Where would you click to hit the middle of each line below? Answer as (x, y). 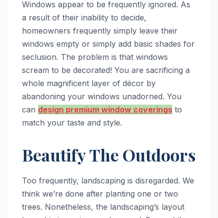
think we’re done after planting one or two (100, 193)
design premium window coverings (105, 109)
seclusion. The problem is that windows (95, 57)
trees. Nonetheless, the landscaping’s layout (103, 207)
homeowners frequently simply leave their (100, 30)
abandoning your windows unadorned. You (102, 96)
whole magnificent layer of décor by (89, 83)
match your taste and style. (72, 122)
